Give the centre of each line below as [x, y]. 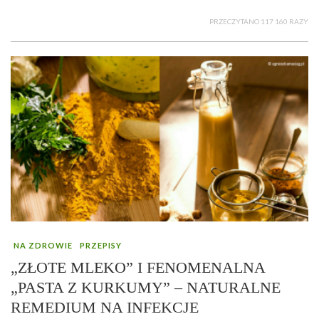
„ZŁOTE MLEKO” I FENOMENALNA [138, 268]
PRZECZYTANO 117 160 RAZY [259, 22]
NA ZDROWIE [43, 246]
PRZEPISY [101, 246]
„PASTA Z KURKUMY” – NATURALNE [146, 288]
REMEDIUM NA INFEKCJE [105, 308]
